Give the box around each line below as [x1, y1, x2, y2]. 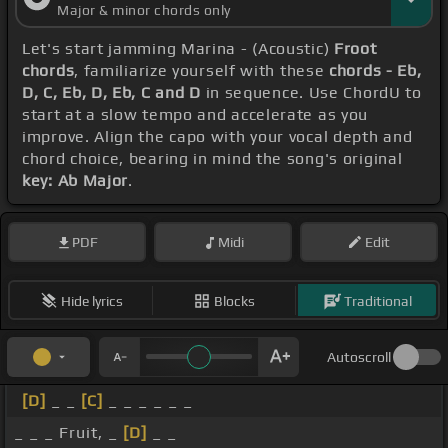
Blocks [214, 292, 255, 309]
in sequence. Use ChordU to [200, 83, 422, 103]
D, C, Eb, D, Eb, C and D [22, 83, 201, 103]
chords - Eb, [329, 61, 422, 81]
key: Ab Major [22, 171, 129, 191]
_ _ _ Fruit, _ [14, 423, 123, 443]
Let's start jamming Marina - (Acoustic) [22, 39, 334, 59]
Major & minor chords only [57, 2, 231, 19]
